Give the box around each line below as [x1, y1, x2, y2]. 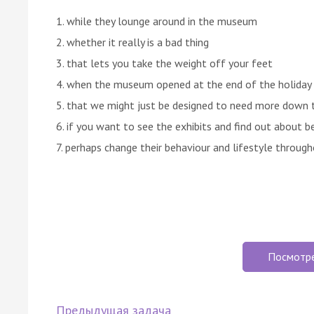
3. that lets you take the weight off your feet [56, 55, 273, 70]
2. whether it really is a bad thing [56, 34, 209, 49]
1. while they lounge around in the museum [56, 13, 257, 28]
